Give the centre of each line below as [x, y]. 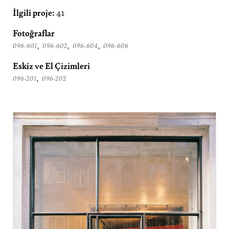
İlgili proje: [35, 12]
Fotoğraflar [34, 33]
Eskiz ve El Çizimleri [51, 65]
